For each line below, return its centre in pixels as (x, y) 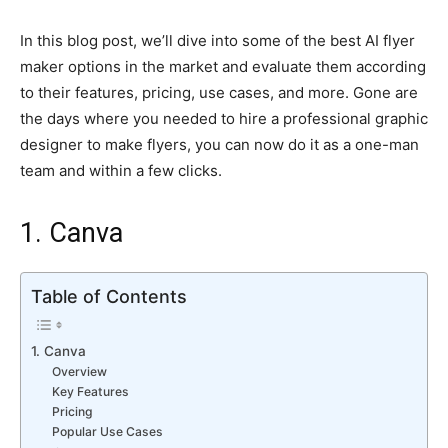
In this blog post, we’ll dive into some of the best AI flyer (217, 41)
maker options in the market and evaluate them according (223, 67)
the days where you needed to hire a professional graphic (224, 119)
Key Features (91, 392)
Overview (80, 372)
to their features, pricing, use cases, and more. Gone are (219, 93)
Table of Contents (109, 297)
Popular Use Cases (108, 432)
